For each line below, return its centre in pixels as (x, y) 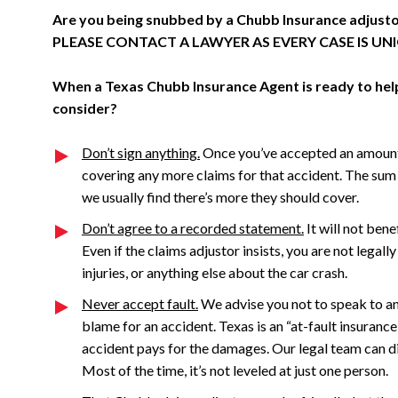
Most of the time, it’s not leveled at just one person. (235, 370)
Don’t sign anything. (141, 152)
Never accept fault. (140, 303)
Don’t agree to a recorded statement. (193, 228)
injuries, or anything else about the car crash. (215, 272)
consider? (85, 108)
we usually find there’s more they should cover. (220, 197)
